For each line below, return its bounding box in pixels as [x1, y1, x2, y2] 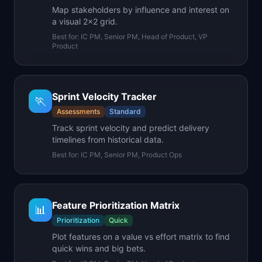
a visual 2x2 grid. [52, 16, 118, 26]
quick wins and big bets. [52, 243, 146, 253]
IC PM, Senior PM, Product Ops [81, 150, 182, 159]
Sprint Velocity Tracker [52, 91, 157, 102]
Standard [109, 107, 141, 116]
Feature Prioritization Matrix [52, 199, 180, 211]
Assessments [57, 107, 100, 116]
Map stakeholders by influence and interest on [52, 5, 229, 15]
